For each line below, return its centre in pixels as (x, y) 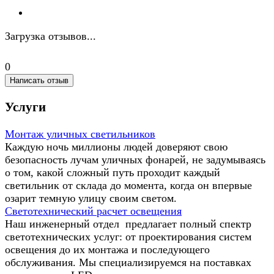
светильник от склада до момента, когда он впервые (128, 185)
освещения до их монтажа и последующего (107, 249)
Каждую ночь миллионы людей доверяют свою (116, 146)
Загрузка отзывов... (50, 36)
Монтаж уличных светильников (80, 134)
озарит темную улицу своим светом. (91, 198)
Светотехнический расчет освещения (93, 211)
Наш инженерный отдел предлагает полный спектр (128, 224)
